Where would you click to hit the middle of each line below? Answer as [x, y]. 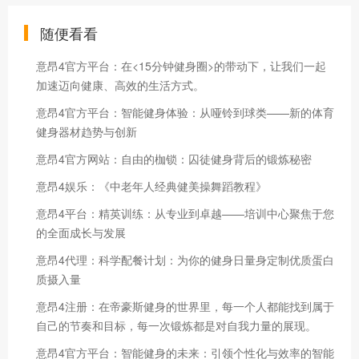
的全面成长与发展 [81, 232]
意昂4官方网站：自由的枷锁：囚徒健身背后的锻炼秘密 [174, 158]
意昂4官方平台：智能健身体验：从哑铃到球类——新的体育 [185, 112]
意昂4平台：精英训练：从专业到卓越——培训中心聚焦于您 [185, 213]
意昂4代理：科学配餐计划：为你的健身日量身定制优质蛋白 [185, 259]
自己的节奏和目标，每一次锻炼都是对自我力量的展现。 [176, 325]
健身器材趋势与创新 [87, 131]
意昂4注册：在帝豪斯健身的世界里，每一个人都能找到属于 [185, 306]
